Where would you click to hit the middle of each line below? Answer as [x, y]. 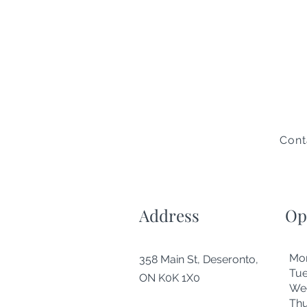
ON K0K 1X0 [170, 278]
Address [169, 216]
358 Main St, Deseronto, [199, 260]
